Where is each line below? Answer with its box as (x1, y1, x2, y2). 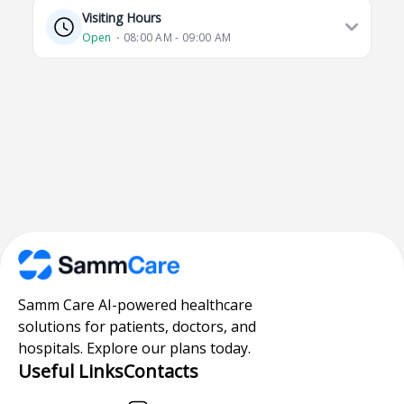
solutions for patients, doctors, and (18, 316, 256, 336)
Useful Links (18, 358, 124, 383)
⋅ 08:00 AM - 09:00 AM (116, 30, 232, 45)
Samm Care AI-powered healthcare (18, 294, 252, 315)
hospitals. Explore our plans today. (18, 337, 251, 358)
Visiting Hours (82, 9, 161, 26)
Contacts (124, 358, 198, 383)
